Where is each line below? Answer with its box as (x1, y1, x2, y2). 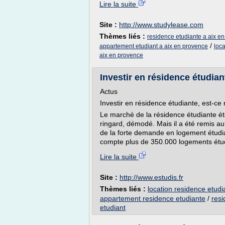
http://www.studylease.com (119, 21, 203, 29)
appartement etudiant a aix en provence (99, 43, 208, 50)
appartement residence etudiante (100, 194, 205, 202)
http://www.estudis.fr (120, 173, 183, 181)
